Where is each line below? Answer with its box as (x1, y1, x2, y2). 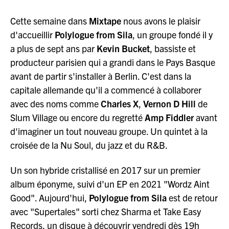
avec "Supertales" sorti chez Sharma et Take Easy (10, 205, 201, 217)
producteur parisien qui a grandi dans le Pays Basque (10, 56, 215, 68)
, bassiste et (150, 42, 196, 54)
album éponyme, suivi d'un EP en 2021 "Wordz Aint (10, 177, 210, 190)
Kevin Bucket (97, 42, 150, 54)
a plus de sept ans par (10, 42, 97, 54)
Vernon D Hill (143, 98, 196, 109)
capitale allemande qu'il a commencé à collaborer (10, 84, 201, 96)
